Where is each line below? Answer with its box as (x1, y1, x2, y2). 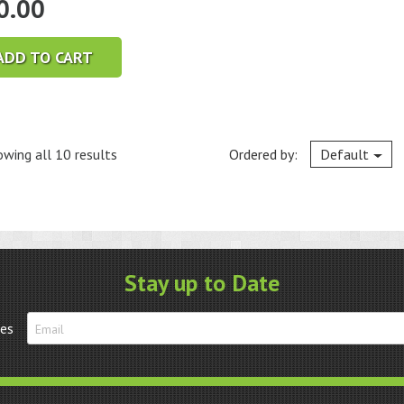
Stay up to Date (124, 268, 280, 298)
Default (320, 145, 370, 164)
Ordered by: (229, 145, 302, 164)
